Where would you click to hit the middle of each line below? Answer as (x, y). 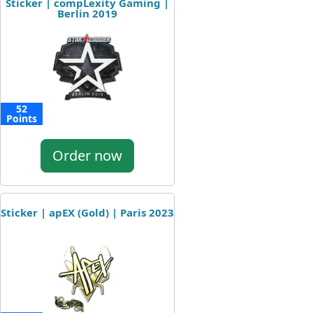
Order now (87, 155)
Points (22, 118)
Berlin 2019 (87, 13)
